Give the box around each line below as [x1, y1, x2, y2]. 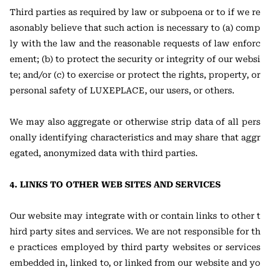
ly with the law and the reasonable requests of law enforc [10, 39, 260, 48]
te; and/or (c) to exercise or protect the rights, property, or [10, 70, 260, 80]
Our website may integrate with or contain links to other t [10, 211, 260, 221]
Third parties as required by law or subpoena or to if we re [10, 7, 260, 17]
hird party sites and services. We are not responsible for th [10, 227, 260, 236]
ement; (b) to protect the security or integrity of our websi [10, 54, 260, 64]
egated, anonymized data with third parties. [10, 148, 198, 158]
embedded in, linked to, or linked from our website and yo [10, 258, 260, 268]
